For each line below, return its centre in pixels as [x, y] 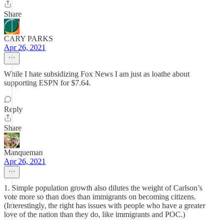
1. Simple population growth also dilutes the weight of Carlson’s [103, 188]
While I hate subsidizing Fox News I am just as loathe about [97, 74]
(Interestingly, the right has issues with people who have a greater [105, 206]
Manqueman [23, 152]
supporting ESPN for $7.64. [47, 83]
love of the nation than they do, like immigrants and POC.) [95, 214]
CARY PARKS [28, 39]
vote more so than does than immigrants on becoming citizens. [100, 197]
